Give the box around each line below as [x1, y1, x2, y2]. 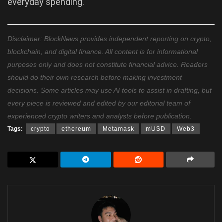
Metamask [103, 125, 134, 132]
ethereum [61, 125, 91, 132]
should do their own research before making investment [7, 73, 182, 81]
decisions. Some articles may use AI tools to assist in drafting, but [7, 86, 212, 94]
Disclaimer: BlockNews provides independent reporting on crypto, [7, 34, 212, 43]
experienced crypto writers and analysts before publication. [7, 111, 192, 120]
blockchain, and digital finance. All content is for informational [7, 47, 198, 55]
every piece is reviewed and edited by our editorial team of [7, 99, 190, 107]
